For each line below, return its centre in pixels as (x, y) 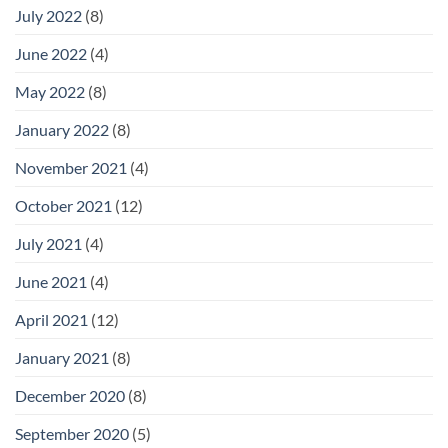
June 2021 (51, 281)
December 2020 (70, 395)
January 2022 (62, 129)
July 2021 (48, 243)
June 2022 (51, 53)
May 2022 (50, 91)
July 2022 (48, 15)
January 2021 (62, 357)
